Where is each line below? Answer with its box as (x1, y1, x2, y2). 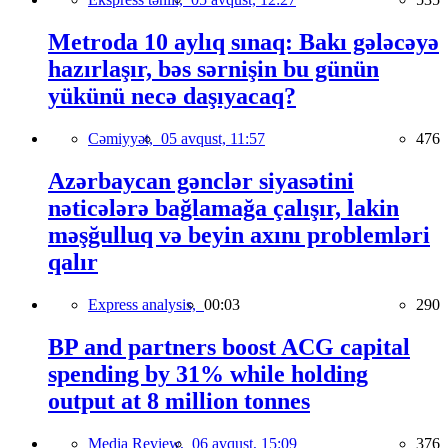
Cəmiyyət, (88, 129, 161, 147)
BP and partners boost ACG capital (48, 333, 410, 360)
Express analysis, (88, 295, 204, 313)
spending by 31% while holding (48, 360, 368, 387)
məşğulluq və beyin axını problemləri (48, 221, 430, 248)
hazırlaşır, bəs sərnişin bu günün (48, 56, 379, 82)
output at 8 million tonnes (48, 387, 310, 414)
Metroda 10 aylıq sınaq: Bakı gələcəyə (48, 29, 439, 55)
